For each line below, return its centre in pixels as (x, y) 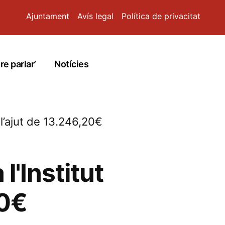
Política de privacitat (161, 16)
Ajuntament (48, 16)
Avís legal (95, 16)
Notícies (72, 64)
